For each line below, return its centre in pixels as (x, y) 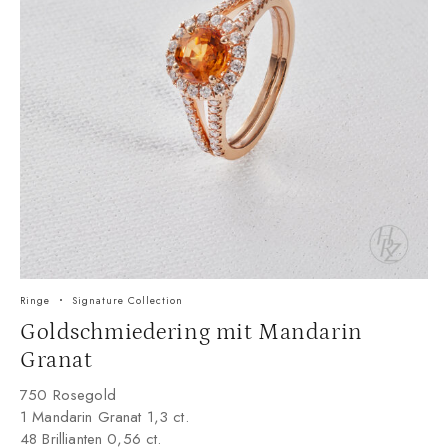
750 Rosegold (68, 394)
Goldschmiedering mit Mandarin (191, 331)
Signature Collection (127, 300)
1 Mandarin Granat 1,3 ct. (104, 416)
